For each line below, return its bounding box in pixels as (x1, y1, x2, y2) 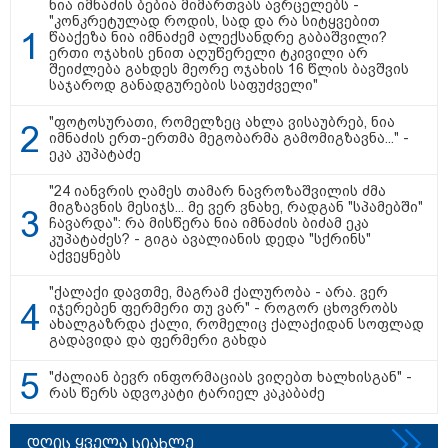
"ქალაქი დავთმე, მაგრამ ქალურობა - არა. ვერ (49, 284, 388, 301)
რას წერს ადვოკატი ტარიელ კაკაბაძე (49, 385, 325, 402)
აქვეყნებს (49, 247, 121, 264)
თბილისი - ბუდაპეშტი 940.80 (176, 163, 383, 180)
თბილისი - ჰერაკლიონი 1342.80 (176, 45, 405, 62)
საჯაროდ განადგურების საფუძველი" (49, 77, 318, 94)
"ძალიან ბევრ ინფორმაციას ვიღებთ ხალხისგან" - (49, 369, 412, 386)
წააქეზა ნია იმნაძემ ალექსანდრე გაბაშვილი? (49, 29, 387, 46)
